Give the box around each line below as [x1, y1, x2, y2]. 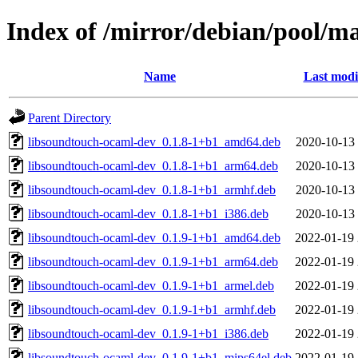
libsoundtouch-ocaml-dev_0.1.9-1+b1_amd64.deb [28, 230, 280, 245]
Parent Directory [28, 110, 111, 125]
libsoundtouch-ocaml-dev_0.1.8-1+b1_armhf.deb [28, 182, 276, 197]
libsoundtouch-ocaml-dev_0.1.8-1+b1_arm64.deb [28, 158, 278, 173]
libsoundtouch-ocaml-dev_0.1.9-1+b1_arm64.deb [28, 254, 278, 268]
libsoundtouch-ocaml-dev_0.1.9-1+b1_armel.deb [28, 278, 274, 292]
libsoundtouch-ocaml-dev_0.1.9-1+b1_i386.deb [28, 326, 268, 340]
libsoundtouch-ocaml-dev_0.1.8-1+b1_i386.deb [28, 206, 268, 221]
